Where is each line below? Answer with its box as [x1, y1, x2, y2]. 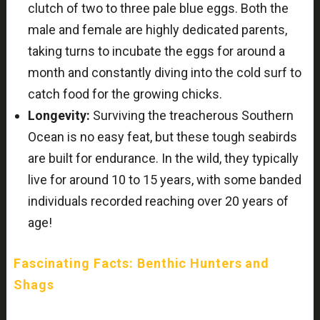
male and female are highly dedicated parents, [27, 22, 287, 38]
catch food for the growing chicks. [27, 86, 222, 102]
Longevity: [27, 108, 90, 124]
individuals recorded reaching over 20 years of [27, 194, 289, 209]
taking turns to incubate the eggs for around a [27, 44, 285, 59]
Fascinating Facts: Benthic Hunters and [13, 256, 270, 271]
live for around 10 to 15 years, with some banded [27, 172, 301, 188]
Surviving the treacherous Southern [89, 108, 294, 124]
